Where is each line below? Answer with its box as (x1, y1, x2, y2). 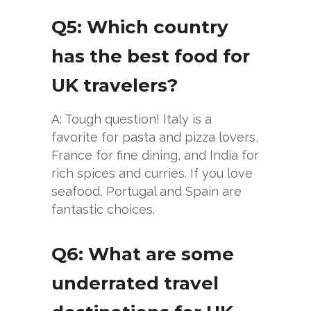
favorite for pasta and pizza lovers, (51, 129, 258, 144)
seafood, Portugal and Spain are (51, 183, 242, 199)
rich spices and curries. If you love (51, 165, 253, 180)
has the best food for (51, 44, 250, 67)
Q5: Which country (51, 15, 228, 38)
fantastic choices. (51, 201, 155, 217)
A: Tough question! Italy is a (51, 111, 212, 126)
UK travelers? (51, 74, 178, 96)
